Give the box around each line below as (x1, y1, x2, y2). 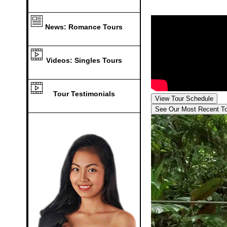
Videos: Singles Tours (46, 56, 122, 64)
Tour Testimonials (53, 90, 115, 98)
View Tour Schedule (155, 94, 213, 102)
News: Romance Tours (45, 23, 123, 31)
